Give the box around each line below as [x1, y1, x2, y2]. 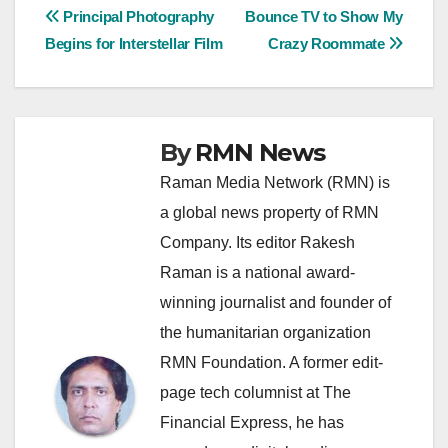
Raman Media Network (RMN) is [160, 173, 390, 191]
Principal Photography [59, 7, 214, 25]
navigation [44, 43, 206, 83]
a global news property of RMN [160, 203, 379, 221]
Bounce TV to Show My [245, 7, 403, 25]
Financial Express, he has [160, 413, 344, 431]
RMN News [195, 137, 325, 167]
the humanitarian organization [160, 323, 371, 341]
